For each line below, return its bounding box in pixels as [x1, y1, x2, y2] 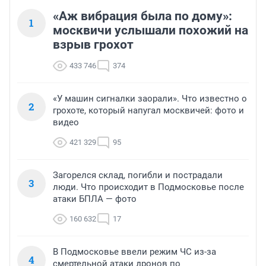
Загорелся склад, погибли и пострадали [53, 170, 223, 181]
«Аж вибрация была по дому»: [53, 9, 232, 24]
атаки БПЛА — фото [53, 194, 137, 205]
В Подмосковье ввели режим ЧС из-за [53, 246, 216, 258]
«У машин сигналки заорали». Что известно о [53, 93, 247, 104]
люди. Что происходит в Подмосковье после [53, 182, 244, 193]
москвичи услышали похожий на [53, 23, 248, 38]
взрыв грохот [53, 37, 134, 52]
